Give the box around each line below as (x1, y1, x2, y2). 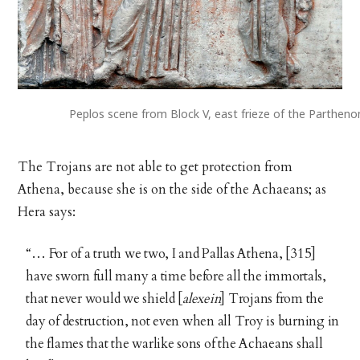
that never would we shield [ (26, 289, 183, 308)
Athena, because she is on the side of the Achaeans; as (18, 180, 327, 198)
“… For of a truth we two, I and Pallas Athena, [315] (26, 244, 317, 263)
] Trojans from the (220, 289, 324, 308)
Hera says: (18, 202, 76, 221)
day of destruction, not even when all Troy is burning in (26, 312, 340, 330)
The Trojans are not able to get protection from (18, 157, 293, 176)
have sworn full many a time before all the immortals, (26, 267, 326, 285)
